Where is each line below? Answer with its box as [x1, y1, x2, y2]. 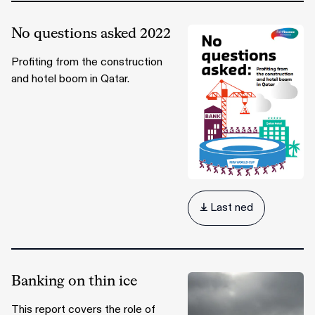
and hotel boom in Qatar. [11, 72, 129, 86]
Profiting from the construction [11, 55, 162, 70]
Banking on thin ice [11, 274, 137, 288]
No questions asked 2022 [11, 27, 171, 41]
